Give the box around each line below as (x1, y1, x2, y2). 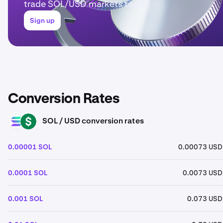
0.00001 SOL (8, 142, 52, 151)
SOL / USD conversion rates (42, 115, 144, 126)
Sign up (30, 16, 55, 25)
